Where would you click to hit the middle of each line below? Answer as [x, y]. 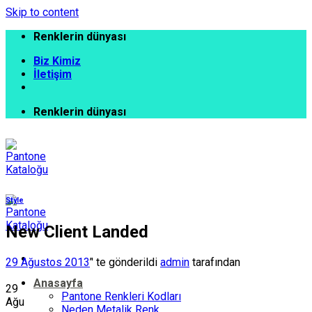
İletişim [53, 74]
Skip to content [42, 12]
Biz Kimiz [57, 61]
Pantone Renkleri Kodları [121, 296]
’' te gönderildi [124, 262]
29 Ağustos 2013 [48, 262]
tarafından [215, 262]
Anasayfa [58, 283]
